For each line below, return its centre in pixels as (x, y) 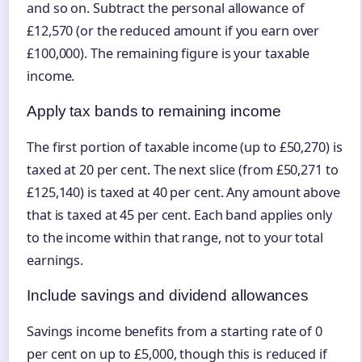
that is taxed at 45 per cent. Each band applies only (179, 215)
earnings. (55, 261)
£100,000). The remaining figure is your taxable (168, 54)
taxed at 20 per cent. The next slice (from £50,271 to (183, 170)
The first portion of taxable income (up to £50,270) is (185, 147)
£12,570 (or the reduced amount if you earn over (173, 31)
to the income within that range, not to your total (175, 238)
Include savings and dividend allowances (168, 296)
